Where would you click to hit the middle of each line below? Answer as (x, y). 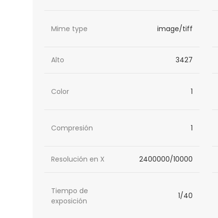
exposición (69, 201)
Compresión (72, 128)
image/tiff (175, 28)
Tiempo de (70, 191)
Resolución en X (78, 159)
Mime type (70, 28)
